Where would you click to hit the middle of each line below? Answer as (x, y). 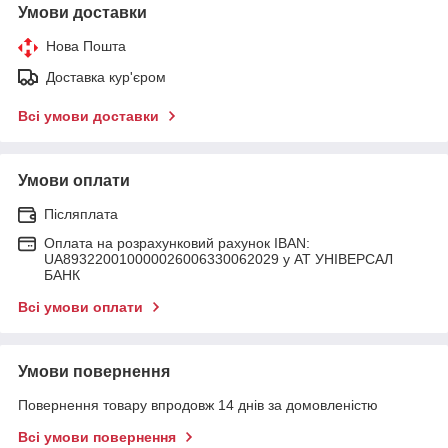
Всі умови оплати (80, 306)
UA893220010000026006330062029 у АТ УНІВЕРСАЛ (218, 258)
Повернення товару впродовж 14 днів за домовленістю (198, 404)
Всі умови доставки (88, 115)
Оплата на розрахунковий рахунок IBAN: (177, 242)
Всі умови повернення (97, 436)
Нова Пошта (86, 45)
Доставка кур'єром (106, 76)
